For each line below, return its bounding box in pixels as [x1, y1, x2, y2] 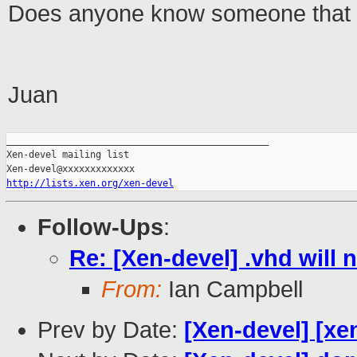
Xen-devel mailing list [6, 149, 129, 161]
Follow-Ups [37, 214, 163, 241]
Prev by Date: [37, 317, 184, 343]
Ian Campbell [162, 277, 303, 303]
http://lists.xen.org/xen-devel [6, 178, 174, 190]
